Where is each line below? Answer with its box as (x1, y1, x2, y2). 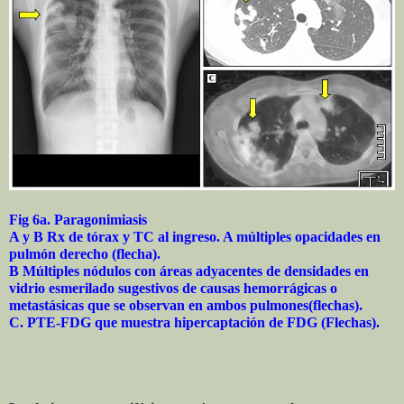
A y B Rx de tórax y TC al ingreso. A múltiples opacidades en (9, 228, 381, 244)
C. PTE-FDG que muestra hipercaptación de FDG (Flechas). (9, 314, 380, 330)
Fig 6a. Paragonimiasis (9, 211, 147, 227)
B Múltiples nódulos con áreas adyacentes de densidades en (9, 262, 369, 279)
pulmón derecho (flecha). (9, 245, 161, 262)
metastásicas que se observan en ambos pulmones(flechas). (9, 297, 363, 313)
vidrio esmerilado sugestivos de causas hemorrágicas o (9, 280, 337, 296)
